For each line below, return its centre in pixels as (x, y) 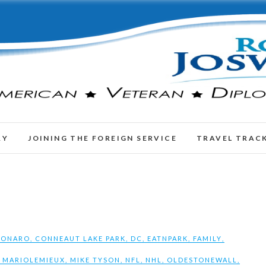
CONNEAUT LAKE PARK (81, 239)
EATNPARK (168, 239)
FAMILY (208, 239)
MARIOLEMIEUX (34, 260)
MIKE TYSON (95, 260)
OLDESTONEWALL (202, 260)
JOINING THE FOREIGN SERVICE (102, 138)
